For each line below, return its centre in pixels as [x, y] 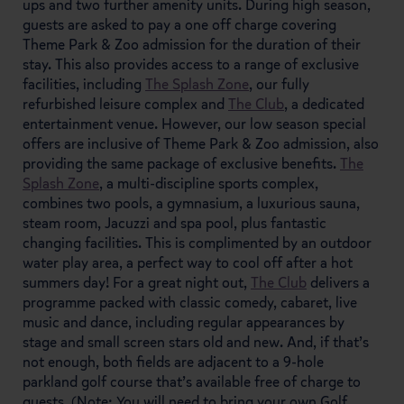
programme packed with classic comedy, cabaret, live [190, 302]
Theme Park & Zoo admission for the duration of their [192, 44]
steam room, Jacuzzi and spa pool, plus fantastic [174, 223]
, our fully [279, 84]
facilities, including [84, 84]
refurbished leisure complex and [125, 104]
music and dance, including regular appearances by [184, 322]
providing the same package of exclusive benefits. [181, 163]
